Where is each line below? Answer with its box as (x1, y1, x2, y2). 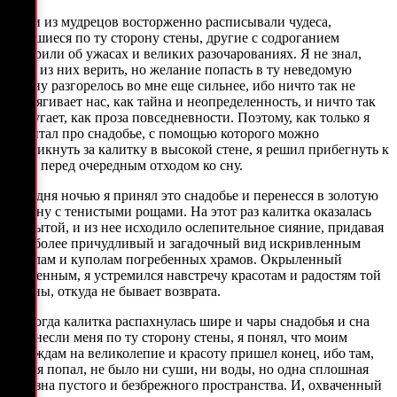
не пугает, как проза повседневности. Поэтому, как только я (7, 109, 370, 125)
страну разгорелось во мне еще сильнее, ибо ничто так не (7, 77, 355, 93)
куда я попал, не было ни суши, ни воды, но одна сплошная (7, 361, 369, 377)
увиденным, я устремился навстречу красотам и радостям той (7, 267, 381, 283)
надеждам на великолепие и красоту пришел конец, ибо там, (7, 345, 374, 361)
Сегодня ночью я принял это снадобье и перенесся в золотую (7, 187, 378, 203)
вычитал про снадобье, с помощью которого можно (7, 125, 319, 141)
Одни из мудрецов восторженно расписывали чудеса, (7, 13, 331, 29)
